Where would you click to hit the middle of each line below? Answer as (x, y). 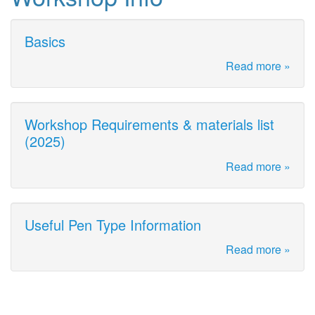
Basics (45, 41)
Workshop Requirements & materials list (149, 124)
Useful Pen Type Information (113, 224)
